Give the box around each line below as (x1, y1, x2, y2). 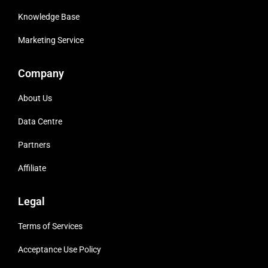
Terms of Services (18, 221, 83, 231)
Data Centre (18, 116, 62, 126)
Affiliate (18, 163, 46, 173)
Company (18, 66, 64, 80)
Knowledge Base (18, 11, 80, 22)
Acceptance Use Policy (18, 244, 101, 254)
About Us (18, 93, 52, 103)
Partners (18, 139, 50, 150)
